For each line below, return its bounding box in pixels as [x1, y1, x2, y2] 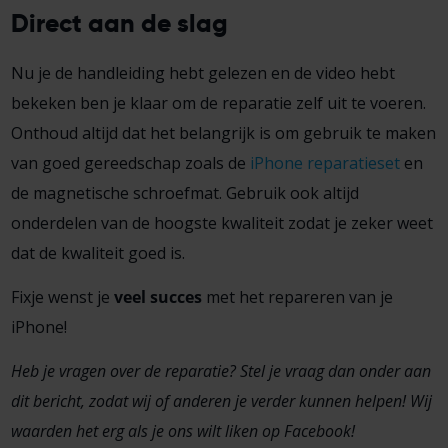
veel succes [113, 286, 202, 309]
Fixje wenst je [10, 286, 114, 309]
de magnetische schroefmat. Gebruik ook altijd [10, 182, 359, 205]
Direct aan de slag [10, 6, 228, 39]
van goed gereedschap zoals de [10, 152, 250, 175]
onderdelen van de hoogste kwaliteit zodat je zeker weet [10, 212, 433, 235]
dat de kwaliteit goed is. [10, 242, 185, 265]
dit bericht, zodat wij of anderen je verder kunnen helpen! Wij [10, 390, 432, 413]
